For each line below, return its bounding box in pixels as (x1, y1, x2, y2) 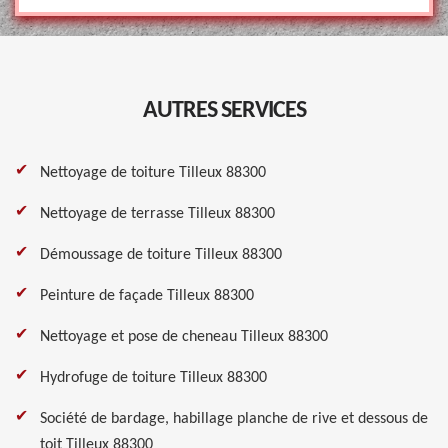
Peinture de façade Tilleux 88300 (40, 288, 254, 304)
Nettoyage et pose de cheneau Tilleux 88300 (40, 329, 328, 345)
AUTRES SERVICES (142, 99, 306, 123)
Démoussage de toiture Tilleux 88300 (40, 247, 282, 263)
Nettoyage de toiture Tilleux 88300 (40, 165, 266, 181)
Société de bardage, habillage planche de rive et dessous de (40, 411, 428, 427)
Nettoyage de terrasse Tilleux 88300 (40, 206, 275, 222)
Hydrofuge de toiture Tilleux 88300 (40, 370, 267, 386)
